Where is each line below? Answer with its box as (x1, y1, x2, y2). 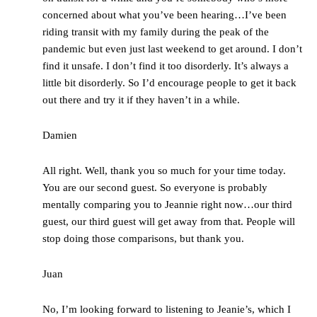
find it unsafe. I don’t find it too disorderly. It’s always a (42, 60, 289, 72)
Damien (42, 129, 77, 142)
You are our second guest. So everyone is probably (42, 182, 267, 194)
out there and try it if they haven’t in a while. (42, 94, 240, 106)
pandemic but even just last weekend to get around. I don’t (42, 43, 302, 55)
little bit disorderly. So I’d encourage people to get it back (42, 77, 296, 89)
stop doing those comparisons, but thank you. (42, 233, 244, 245)
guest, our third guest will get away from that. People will (42, 216, 295, 228)
